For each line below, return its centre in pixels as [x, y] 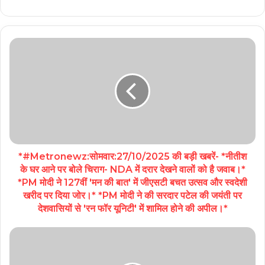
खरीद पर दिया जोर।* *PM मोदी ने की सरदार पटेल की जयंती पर [132, 196]
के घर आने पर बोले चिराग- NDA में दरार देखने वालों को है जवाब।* [132, 170]
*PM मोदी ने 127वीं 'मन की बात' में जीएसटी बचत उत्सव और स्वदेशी [132, 183]
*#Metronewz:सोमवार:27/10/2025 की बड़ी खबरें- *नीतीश [132, 157]
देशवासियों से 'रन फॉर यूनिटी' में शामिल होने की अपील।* [132, 209]
